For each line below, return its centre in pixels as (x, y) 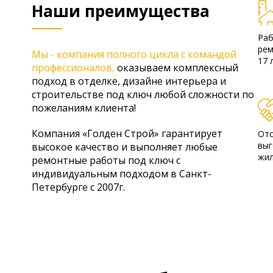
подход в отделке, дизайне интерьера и (129, 81)
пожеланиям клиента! (84, 108)
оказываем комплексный (176, 68)
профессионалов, (73, 68)
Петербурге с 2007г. (78, 187)
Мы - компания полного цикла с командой (134, 54)
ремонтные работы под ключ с (106, 160)
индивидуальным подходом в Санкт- (122, 174)
